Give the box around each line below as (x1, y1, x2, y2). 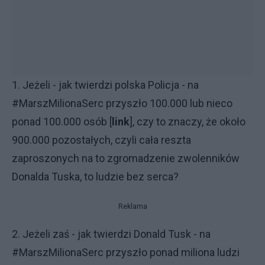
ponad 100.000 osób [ (12, 115, 112, 128)
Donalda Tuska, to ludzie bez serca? (12, 170, 179, 183)
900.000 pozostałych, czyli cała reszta (12, 134, 191, 146)
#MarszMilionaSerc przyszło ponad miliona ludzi (12, 246, 240, 258)
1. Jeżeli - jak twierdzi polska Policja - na (12, 79, 199, 91)
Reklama (118, 202, 147, 211)
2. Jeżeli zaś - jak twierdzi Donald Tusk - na (12, 228, 211, 240)
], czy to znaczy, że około (130, 115, 245, 128)
